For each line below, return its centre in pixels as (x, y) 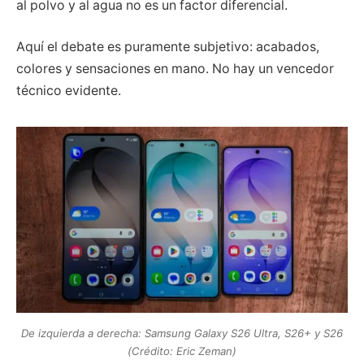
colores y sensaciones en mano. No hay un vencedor (175, 69)
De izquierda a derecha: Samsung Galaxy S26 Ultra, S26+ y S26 (182, 333)
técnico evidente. (69, 91)
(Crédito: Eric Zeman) (182, 351)
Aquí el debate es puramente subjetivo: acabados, (168, 47)
